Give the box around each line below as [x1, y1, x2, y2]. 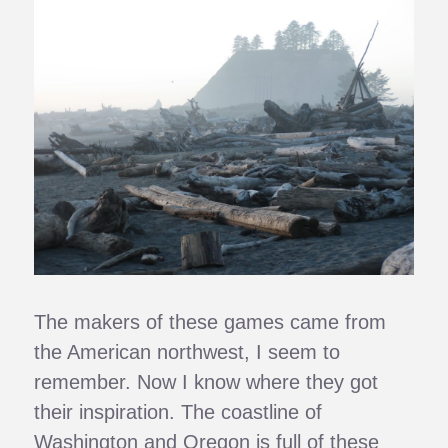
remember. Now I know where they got [34, 371, 379, 394]
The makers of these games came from [34, 311, 387, 334]
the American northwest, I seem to [34, 341, 341, 364]
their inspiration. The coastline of [34, 401, 323, 424]
